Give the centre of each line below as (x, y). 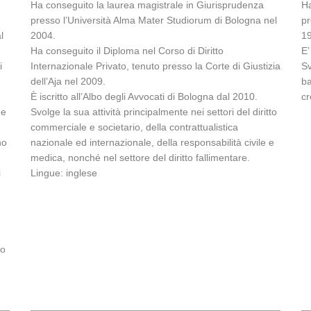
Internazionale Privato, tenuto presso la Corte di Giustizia (155, 66)
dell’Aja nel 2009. (68, 81)
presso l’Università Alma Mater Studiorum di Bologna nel (154, 20)
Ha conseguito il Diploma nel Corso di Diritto (127, 51)
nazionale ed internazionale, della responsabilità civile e (152, 142)
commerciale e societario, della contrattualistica (134, 127)
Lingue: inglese (64, 173)
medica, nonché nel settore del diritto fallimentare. (140, 158)
